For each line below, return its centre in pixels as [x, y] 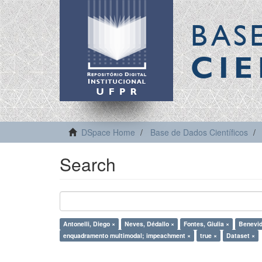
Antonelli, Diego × [89, 224]
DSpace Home [108, 132]
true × [208, 235]
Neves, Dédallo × [149, 224]
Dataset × [241, 235]
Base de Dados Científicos [199, 132]
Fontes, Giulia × [206, 224]
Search [88, 164]
